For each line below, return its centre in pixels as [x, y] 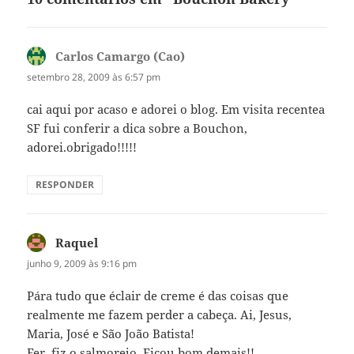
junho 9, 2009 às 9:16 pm [82, 263]
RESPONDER [65, 184]
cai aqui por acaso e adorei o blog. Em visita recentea [176, 109]
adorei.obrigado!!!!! [82, 147]
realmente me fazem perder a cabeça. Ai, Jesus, [160, 314]
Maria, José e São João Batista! [111, 333]
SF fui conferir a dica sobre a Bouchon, [137, 128]
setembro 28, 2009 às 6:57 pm [94, 77]
